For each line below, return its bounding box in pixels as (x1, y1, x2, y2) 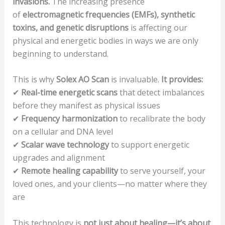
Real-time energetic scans (21, 87, 118, 98)
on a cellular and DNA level (12, 126, 113, 138)
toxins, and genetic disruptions (12, 22, 129, 33)
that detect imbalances (117, 87, 204, 98)
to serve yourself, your (118, 165, 205, 177)
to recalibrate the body (117, 113, 205, 125)
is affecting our (128, 22, 187, 33)
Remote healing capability (21, 165, 118, 177)
